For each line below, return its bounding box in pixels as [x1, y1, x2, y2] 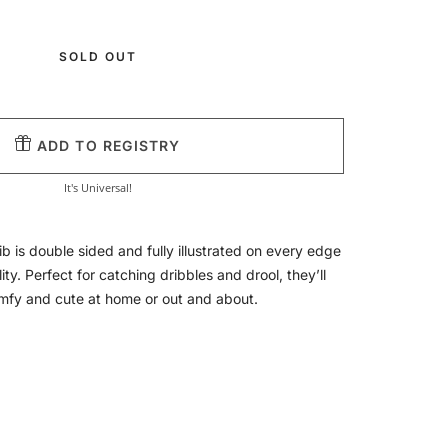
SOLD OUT [59, 48, 138, 64]
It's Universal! [64, 179, 133, 195]
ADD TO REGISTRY [31, 136, 181, 154]
